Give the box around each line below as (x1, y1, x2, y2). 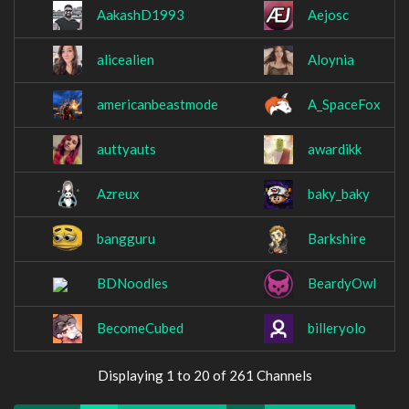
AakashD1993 (97, 6, 184, 24)
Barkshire (308, 230, 366, 247)
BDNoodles (97, 275, 168, 292)
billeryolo (308, 320, 366, 337)
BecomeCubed (97, 320, 184, 337)
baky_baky (308, 185, 370, 203)
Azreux (97, 185, 140, 203)
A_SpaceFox (308, 96, 381, 113)
